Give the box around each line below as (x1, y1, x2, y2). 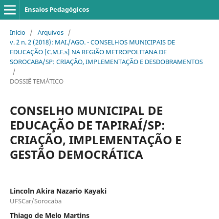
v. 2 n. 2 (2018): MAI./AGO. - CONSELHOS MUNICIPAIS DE (9, 37, 175, 46)
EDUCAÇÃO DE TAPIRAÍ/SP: (9, 116, 165, 133)
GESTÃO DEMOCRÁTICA (9, 146, 143, 162)
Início (9, 27, 25, 37)
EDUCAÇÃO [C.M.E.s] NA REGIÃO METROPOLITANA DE (9, 47, 167, 56)
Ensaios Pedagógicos (24, 5, 89, 14)
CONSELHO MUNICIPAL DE (9, 102, 163, 118)
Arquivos (37, 27, 64, 37)
